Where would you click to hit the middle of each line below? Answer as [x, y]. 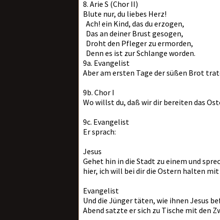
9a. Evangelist [106, 63]
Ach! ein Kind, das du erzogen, [134, 24]
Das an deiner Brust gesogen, [133, 33]
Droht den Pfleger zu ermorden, [138, 43]
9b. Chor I [99, 92]
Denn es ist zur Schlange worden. [139, 53]
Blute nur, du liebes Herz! [125, 14]
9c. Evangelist [106, 122]
